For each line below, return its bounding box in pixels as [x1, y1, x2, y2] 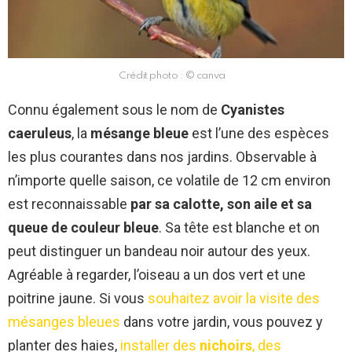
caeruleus [8, 125, 71, 142]
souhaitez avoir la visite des [148, 290, 320, 307]
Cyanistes [221, 101, 284, 119]
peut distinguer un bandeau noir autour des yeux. [8, 243, 310, 260]
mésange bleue [90, 125, 189, 142]
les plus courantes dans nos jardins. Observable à [8, 148, 317, 166]
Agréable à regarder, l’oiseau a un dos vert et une [8, 266, 306, 284]
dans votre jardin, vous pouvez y [120, 313, 323, 331]
